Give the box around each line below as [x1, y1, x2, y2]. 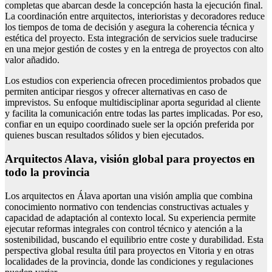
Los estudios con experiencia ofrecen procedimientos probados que [5, 75, 261, 86]
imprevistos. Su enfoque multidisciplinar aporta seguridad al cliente [5, 97, 260, 108]
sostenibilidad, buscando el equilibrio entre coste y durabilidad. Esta [5, 234, 263, 245]
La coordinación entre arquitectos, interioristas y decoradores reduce [5, 11, 265, 22]
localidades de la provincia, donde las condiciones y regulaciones [5, 256, 253, 267]
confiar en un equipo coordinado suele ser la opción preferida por [5, 119, 254, 130]
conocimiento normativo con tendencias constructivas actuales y [5, 201, 249, 212]
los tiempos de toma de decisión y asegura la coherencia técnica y [5, 22, 254, 33]
